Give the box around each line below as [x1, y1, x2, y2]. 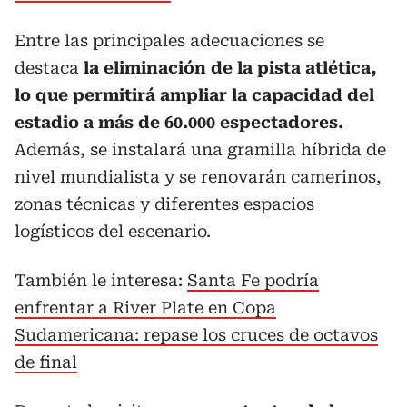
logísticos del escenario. [15, 221, 211, 241]
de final [15, 352, 77, 372]
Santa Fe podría [187, 270, 319, 290]
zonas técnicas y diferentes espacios [15, 194, 314, 213]
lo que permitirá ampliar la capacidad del [15, 84, 374, 104]
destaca [15, 57, 79, 77]
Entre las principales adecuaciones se [15, 30, 324, 50]
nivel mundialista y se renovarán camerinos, [15, 166, 382, 186]
